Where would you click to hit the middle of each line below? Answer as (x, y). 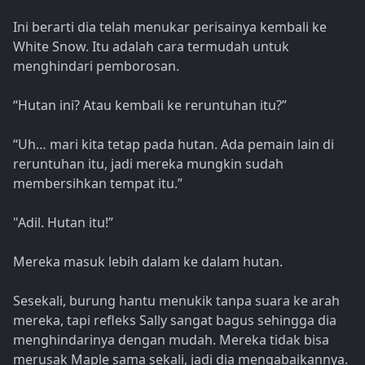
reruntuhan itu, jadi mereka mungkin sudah (148, 164)
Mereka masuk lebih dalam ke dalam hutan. (148, 262)
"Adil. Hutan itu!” (63, 223)
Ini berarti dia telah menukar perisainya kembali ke (170, 27)
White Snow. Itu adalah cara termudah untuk (151, 47)
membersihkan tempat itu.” (98, 184)
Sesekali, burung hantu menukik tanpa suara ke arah (176, 301)
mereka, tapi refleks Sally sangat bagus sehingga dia (175, 321)
